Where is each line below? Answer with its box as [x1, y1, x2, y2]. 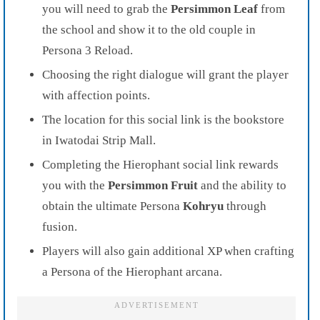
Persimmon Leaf [171, 2, 258, 16]
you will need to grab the [42, 2, 171, 16]
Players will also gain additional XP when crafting [42, 244, 294, 259]
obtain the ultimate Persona [42, 199, 183, 214]
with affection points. [42, 89, 150, 103]
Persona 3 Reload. [42, 44, 133, 58]
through [224, 199, 266, 214]
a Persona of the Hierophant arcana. [42, 265, 222, 279]
